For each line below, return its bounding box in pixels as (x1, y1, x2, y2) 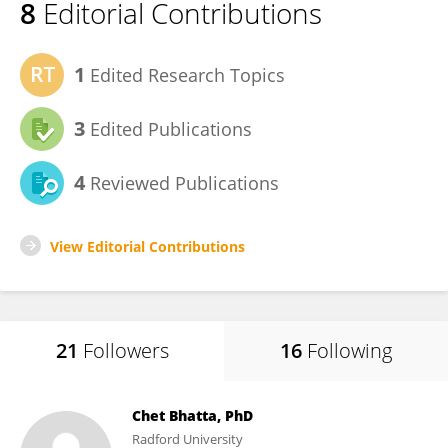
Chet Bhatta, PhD (132, 406, 253, 425)
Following (307, 337, 392, 364)
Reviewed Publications (85, 171, 279, 195)
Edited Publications (85, 117, 252, 141)
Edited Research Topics (85, 63, 285, 87)
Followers (82, 337, 169, 364)
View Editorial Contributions (50, 237, 245, 256)
